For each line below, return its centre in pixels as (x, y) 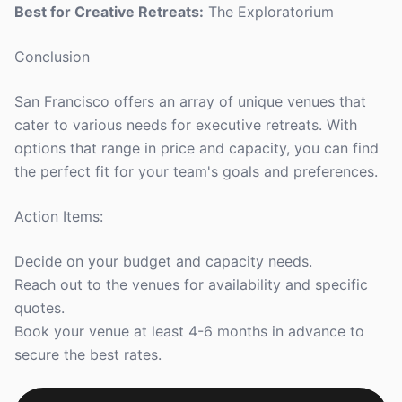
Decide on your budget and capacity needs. (163, 261)
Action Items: (59, 216)
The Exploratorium (269, 12)
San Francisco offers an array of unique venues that (190, 101)
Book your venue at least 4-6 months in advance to (189, 331)
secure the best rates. (88, 354)
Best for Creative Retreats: (109, 12)
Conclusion (52, 57)
